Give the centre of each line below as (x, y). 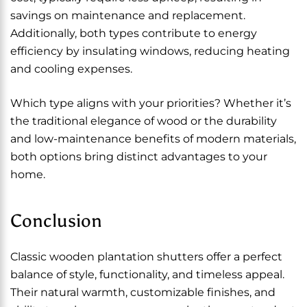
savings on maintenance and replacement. (128, 15)
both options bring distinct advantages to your (139, 157)
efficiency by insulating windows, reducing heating (150, 51)
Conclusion (56, 221)
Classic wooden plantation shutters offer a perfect (146, 257)
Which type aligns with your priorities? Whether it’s (151, 103)
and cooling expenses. (71, 69)
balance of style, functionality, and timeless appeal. (147, 274)
